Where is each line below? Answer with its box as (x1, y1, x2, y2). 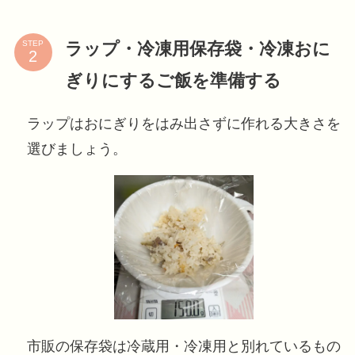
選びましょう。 (26, 140, 127, 157)
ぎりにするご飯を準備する (64, 70, 281, 90)
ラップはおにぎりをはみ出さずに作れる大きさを (26, 115, 341, 132)
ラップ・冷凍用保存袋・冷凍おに (64, 38, 330, 59)
